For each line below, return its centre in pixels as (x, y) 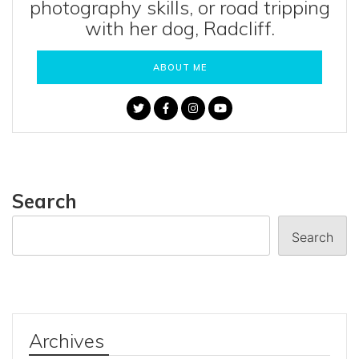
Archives (67, 341)
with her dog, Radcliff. (179, 28)
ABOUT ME (179, 68)
